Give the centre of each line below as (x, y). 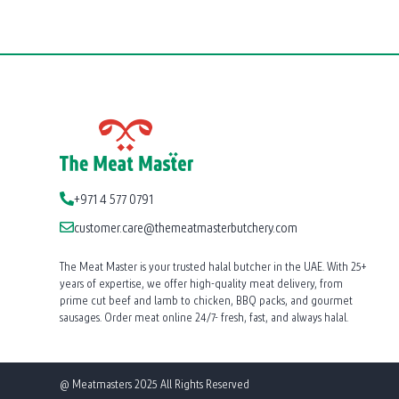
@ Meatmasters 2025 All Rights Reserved (155, 384)
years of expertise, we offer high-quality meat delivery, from (202, 283)
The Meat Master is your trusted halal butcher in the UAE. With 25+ (213, 266)
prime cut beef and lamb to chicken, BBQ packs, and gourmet (207, 300)
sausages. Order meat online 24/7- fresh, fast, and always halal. (204, 317)
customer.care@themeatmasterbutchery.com (186, 227)
